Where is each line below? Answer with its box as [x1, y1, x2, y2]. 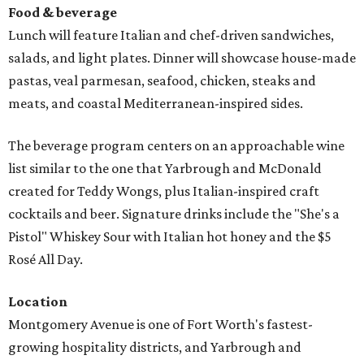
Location [8, 293, 67, 310]
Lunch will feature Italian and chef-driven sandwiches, [8, 27, 334, 44]
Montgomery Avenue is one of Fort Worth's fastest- [8, 316, 313, 333]
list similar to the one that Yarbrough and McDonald [8, 160, 322, 177]
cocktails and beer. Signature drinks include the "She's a [8, 206, 340, 223]
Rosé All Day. [8, 251, 83, 268]
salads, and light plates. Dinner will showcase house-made [8, 50, 356, 67]
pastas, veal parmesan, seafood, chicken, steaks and [8, 72, 316, 89]
